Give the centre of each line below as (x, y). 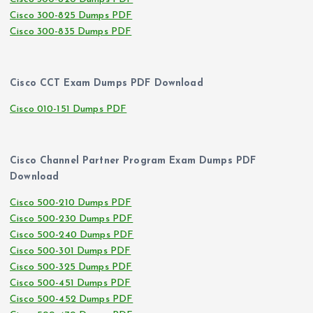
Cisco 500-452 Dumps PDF (72, 299)
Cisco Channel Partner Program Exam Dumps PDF (133, 161)
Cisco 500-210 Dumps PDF (71, 203)
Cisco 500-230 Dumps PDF (72, 219)
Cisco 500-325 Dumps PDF (71, 267)
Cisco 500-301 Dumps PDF (71, 251)
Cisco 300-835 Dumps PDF (71, 31)
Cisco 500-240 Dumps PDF (72, 235)
